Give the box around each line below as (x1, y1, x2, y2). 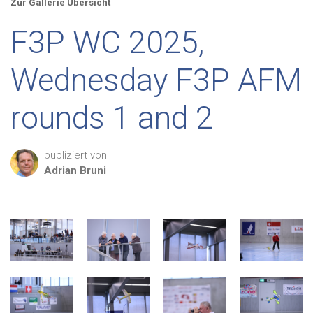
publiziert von (44, 149, 107, 161)
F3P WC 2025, (10, 24, 204, 61)
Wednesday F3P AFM (10, 61, 302, 99)
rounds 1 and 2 (10, 99, 213, 136)
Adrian (44, 164, 77, 177)
